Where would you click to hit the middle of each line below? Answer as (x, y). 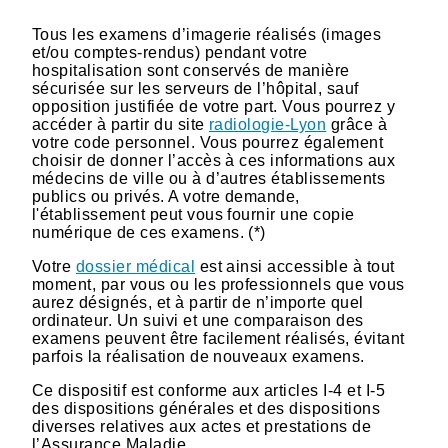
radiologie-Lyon (268, 124)
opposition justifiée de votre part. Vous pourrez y (214, 106)
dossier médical (135, 266)
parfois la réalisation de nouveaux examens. (198, 356)
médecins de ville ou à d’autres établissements (209, 178)
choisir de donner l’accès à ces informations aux (214, 160)
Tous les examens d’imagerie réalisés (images (207, 34)
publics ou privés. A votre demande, (166, 196)
